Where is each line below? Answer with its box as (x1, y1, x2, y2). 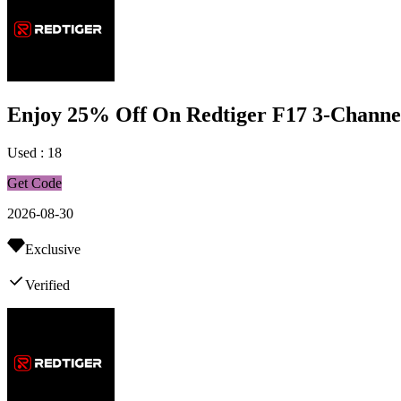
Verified (25, 277, 70, 294)
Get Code (7, 175, 62, 192)
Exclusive (25, 242, 81, 258)
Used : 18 (7, 145, 62, 161)
